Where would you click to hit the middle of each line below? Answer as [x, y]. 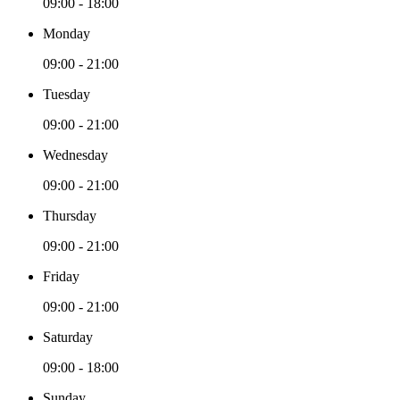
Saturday [68, 337]
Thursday [70, 215]
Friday [61, 276]
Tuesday [67, 94]
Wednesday [75, 154]
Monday [67, 33]
